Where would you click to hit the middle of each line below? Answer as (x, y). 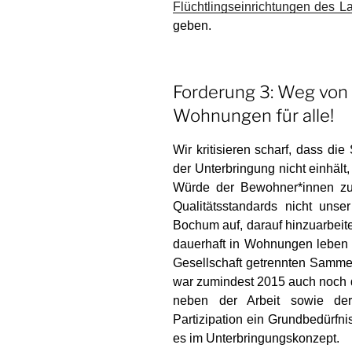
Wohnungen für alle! (253, 116)
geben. (192, 26)
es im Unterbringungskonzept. (256, 338)
